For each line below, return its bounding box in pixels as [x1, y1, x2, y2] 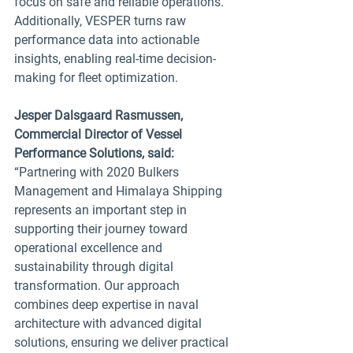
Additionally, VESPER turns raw [14, 13, 189, 28]
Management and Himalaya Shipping [14, 183, 225, 199]
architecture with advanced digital [14, 315, 205, 331]
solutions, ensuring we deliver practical [14, 334, 232, 350]
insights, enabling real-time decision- [14, 50, 216, 66]
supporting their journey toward [14, 221, 191, 236]
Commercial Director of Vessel [14, 126, 185, 142]
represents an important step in [14, 202, 190, 217]
